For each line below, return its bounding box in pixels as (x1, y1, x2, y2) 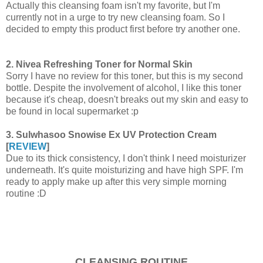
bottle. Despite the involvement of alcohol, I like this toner (6, 82, 241, 93)
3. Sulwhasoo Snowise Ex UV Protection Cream (6, 129, 217, 140)
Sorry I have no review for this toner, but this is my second (6, 70, 243, 81)
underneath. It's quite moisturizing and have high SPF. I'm (6, 164, 243, 175)
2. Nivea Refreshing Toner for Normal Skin (6, 59, 193, 69)
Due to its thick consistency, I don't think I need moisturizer (6, 153, 246, 163)
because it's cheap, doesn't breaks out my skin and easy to (6, 94, 248, 104)
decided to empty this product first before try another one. (6, 23, 240, 34)
